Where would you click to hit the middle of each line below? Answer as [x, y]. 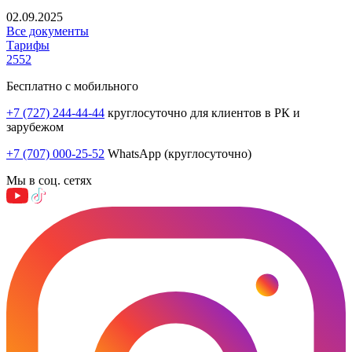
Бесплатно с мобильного [72, 86]
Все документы [48, 31]
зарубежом [35, 126]
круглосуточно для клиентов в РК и [202, 112]
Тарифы [28, 45]
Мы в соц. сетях [49, 180]
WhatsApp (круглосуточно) [178, 153]
